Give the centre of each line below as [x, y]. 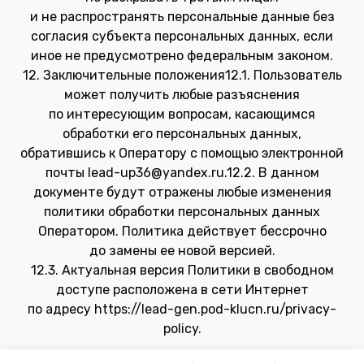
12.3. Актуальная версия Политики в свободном [182, 270]
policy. [182, 329]
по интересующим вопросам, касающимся [182, 114]
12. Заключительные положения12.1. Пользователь [182, 75]
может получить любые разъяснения [182, 95]
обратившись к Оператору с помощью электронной [182, 153]
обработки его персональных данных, [182, 134]
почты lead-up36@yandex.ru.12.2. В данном [182, 173]
